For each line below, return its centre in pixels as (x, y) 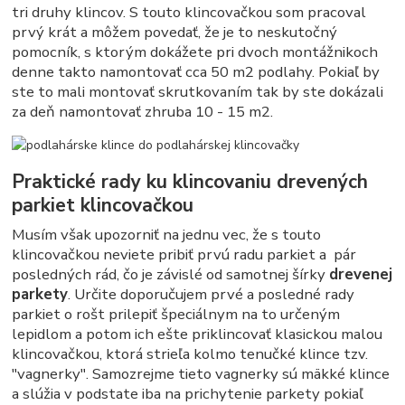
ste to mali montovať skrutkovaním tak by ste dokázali (198, 91)
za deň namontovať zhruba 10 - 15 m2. (143, 111)
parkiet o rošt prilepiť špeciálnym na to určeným (176, 315)
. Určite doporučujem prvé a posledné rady (212, 295)
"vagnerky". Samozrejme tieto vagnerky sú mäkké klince (201, 374)
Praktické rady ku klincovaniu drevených (190, 182)
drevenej (361, 275)
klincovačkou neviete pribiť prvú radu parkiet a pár (184, 255)
